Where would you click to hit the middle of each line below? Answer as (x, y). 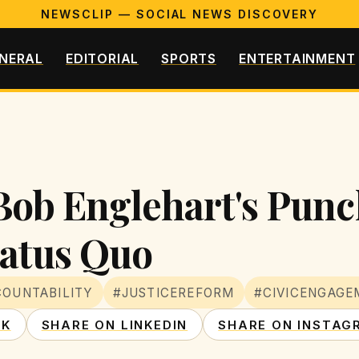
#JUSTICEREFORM (173, 292)
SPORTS (189, 58)
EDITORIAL (102, 58)
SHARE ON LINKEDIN (115, 325)
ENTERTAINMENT (297, 58)
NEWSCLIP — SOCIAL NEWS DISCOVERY (179, 14)
